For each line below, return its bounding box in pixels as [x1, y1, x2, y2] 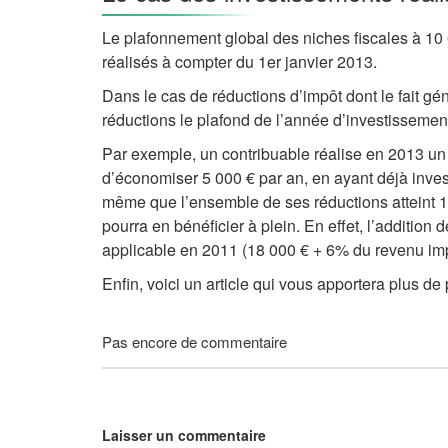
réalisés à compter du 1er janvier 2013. [102, 50, 377, 74]
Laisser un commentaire [102, 425, 266, 446]
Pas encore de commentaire [102, 331, 287, 353]
